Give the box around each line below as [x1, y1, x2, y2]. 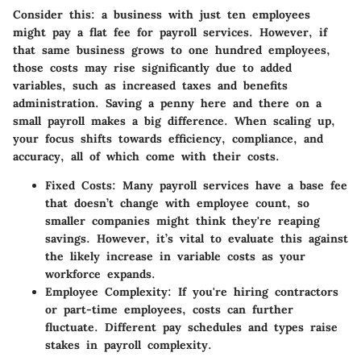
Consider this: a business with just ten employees [13, 6, 310, 22]
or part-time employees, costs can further [45, 301, 293, 317]
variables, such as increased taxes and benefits [13, 77, 288, 93]
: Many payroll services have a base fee [112, 177, 347, 193]
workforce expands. [45, 266, 156, 281]
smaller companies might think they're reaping [45, 213, 320, 228]
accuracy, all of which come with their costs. [13, 148, 280, 164]
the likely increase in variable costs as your [45, 248, 305, 263]
